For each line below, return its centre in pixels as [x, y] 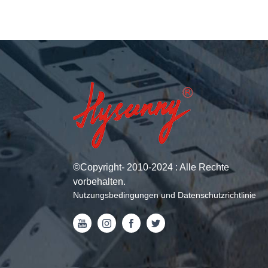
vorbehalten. [99, 182]
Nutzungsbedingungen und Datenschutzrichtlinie [165, 195]
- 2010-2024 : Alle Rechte [175, 167]
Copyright [101, 167]
